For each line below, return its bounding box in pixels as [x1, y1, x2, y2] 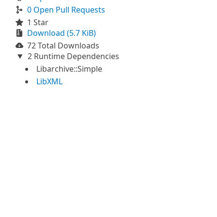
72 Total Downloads [27, 40, 99, 51]
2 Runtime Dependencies [25, 51, 119, 62]
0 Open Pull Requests [27, 4, 105, 15]
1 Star [27, 17, 48, 28]
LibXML [36, 76, 62, 87]
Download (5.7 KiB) [27, 28, 96, 38]
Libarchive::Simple [36, 63, 102, 74]
